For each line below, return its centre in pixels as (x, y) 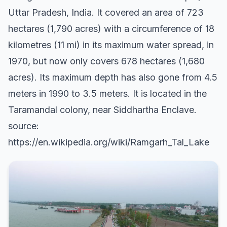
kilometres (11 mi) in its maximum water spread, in (111, 45)
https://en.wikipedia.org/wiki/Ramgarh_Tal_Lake (109, 142)
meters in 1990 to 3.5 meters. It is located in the (107, 94)
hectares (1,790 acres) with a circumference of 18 (111, 29)
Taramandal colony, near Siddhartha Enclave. (102, 110)
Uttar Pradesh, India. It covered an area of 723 (106, 13)
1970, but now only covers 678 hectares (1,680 (106, 61)
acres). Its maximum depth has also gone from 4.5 (113, 78)
